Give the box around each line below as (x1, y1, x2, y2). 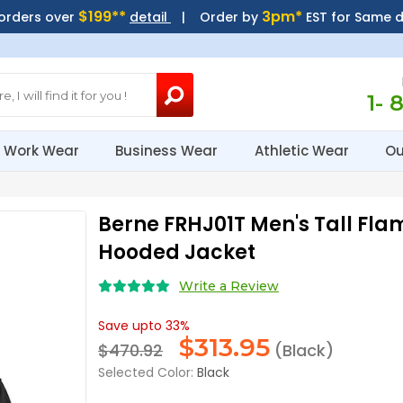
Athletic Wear (254, 141, 353, 160)
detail (129, 8, 171, 26)
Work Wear (4, 141, 84, 160)
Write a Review (179, 278, 280, 294)
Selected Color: (98, 363, 194, 381)
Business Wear (115, 141, 222, 160)
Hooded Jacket (98, 238, 256, 266)
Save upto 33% (98, 317, 191, 335)
